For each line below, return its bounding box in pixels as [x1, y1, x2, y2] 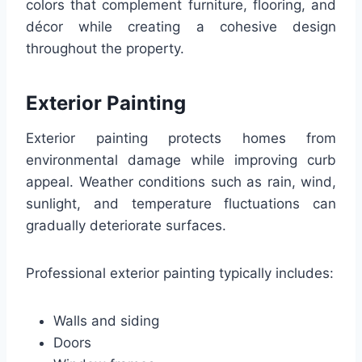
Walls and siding [53, 312, 159, 329]
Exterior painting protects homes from [26, 129, 336, 146]
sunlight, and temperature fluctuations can [26, 195, 336, 212]
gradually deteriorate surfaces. [26, 217, 226, 234]
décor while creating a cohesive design [26, 18, 336, 35]
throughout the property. [26, 40, 184, 57]
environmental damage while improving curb [26, 151, 336, 168]
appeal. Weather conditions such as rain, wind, [26, 173, 336, 190]
